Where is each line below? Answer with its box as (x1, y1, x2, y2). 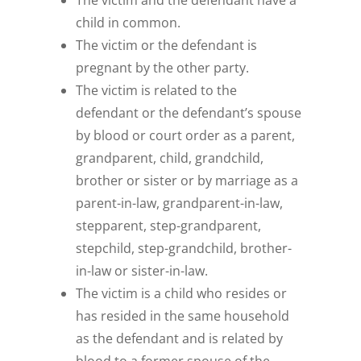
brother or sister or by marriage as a (76, 172, 299, 190)
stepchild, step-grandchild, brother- (76, 239, 293, 258)
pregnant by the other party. (76, 59, 250, 77)
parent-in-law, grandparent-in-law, (76, 194, 284, 213)
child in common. (76, 14, 181, 32)
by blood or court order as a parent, (76, 127, 296, 145)
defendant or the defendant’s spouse (76, 104, 302, 122)
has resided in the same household (76, 307, 290, 326)
